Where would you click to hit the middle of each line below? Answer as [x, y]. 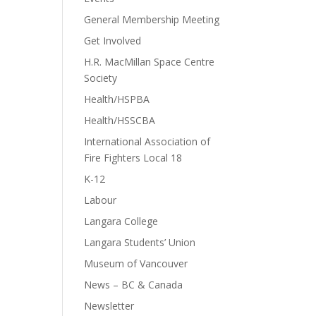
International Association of [147, 141]
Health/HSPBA [117, 99]
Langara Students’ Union [140, 242]
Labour [101, 200]
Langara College [121, 221]
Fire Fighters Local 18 [133, 158]
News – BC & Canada [134, 285]
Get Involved [113, 41]
